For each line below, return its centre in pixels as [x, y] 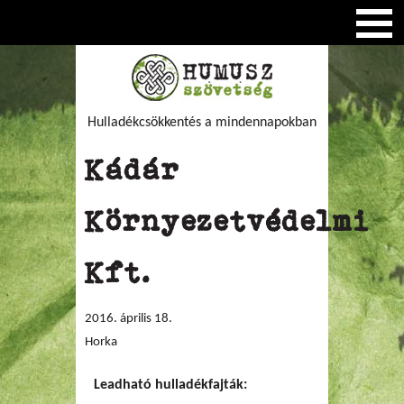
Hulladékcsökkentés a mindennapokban [202, 123]
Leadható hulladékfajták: [172, 385]
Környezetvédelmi [227, 221]
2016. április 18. [129, 319]
